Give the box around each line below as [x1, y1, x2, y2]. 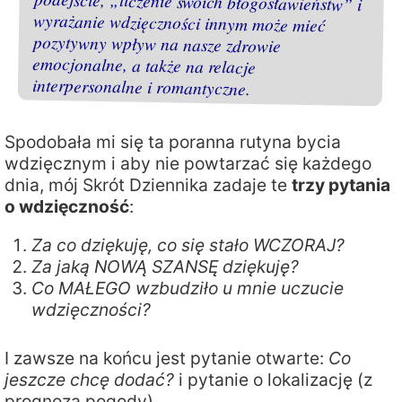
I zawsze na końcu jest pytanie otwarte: [4, 347, 328, 370]
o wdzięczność [4, 196, 129, 218]
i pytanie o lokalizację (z [174, 369, 372, 391]
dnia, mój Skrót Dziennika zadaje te [4, 174, 292, 197]
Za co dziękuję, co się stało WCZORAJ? [31, 234, 345, 257]
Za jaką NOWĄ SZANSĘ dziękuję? [31, 256, 299, 278]
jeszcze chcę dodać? [4, 369, 174, 391]
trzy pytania [292, 174, 390, 197]
